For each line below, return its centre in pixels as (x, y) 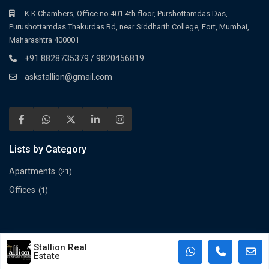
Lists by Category (48, 149)
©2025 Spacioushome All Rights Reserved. (134, 238)
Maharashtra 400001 (44, 40)
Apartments (32, 171)
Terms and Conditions (134, 251)
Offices (23, 189)
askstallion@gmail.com (69, 77)
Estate (47, 256)
